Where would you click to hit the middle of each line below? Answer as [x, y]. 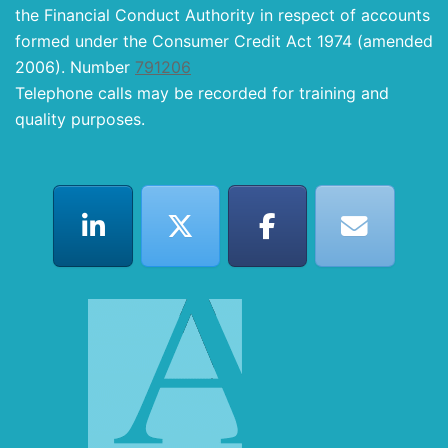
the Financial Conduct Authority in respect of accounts [222, 15]
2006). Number [75, 67]
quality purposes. [80, 119]
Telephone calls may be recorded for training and [202, 93]
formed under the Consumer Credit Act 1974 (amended [224, 41]
